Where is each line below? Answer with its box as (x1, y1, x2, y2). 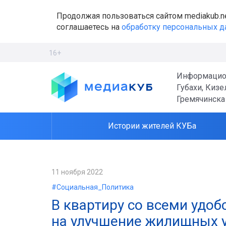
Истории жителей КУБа (108, 121, 196, 131)
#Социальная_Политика (51, 183, 134, 191)
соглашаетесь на (56, 22, 122, 32)
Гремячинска (177, 94, 225, 104)
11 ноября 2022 (51, 168, 103, 176)
